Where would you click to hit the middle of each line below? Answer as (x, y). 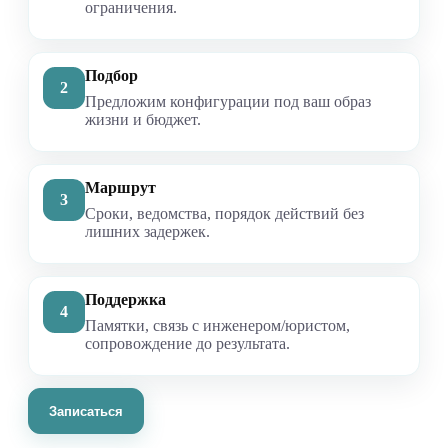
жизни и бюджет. (143, 120)
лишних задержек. (147, 232)
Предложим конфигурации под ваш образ (228, 102)
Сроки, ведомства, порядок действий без (224, 214)
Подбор (111, 76)
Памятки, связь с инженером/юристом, (217, 326)
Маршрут (120, 188)
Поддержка (125, 300)
